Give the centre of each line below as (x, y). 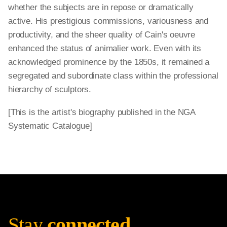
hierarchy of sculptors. (50, 89)
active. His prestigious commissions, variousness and (108, 21)
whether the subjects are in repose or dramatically (101, 7)
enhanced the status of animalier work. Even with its (105, 48)
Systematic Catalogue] (50, 126)
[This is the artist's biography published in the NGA (102, 112)
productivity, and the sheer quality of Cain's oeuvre (102, 35)
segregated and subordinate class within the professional (113, 76)
